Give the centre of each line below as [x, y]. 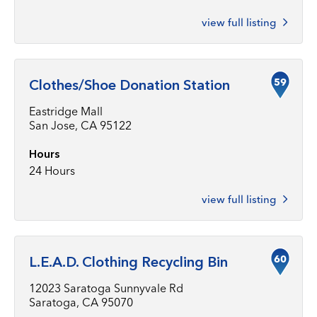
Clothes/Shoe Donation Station [129, 85]
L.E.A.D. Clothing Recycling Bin [128, 262]
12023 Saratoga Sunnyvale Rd [106, 288]
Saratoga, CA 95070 [81, 302]
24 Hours [52, 171]
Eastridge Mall [66, 111]
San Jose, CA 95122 [80, 125]
